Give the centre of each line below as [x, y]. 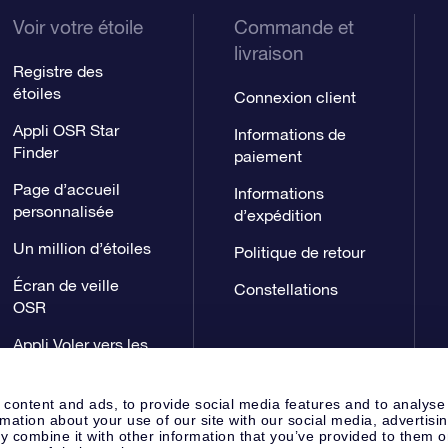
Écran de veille [66, 284]
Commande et [293, 26]
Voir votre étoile [78, 26]
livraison [268, 52]
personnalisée [64, 210]
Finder [36, 151]
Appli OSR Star [66, 129]
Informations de [289, 133]
